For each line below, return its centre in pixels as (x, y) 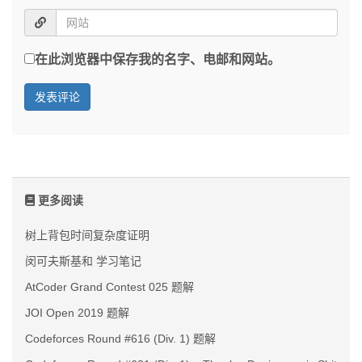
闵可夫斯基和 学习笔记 (83, 261)
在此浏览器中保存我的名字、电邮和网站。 (158, 59)
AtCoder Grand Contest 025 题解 (109, 286)
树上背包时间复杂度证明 (87, 235)
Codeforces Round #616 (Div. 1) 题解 (120, 338)
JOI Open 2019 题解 (77, 312)
